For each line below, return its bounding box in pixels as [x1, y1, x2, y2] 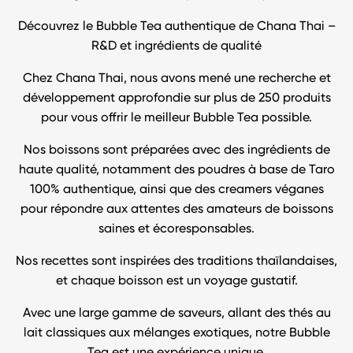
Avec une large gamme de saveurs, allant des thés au [22, 307, 331, 321]
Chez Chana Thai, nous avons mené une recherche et [22, 72, 331, 86]
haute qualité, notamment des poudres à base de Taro [18, 164, 335, 177]
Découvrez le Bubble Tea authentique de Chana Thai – [17, 20, 336, 34]
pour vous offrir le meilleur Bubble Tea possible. [41, 112, 312, 125]
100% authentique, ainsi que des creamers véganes [29, 184, 324, 197]
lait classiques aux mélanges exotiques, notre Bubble [23, 327, 330, 340]
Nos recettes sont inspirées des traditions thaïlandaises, [16, 255, 337, 269]
